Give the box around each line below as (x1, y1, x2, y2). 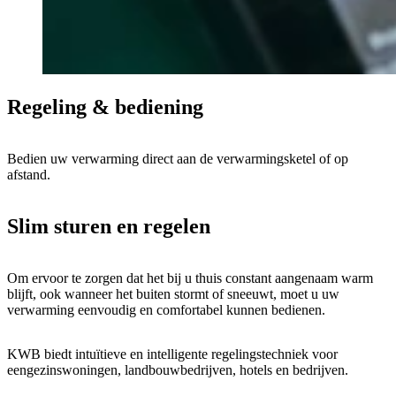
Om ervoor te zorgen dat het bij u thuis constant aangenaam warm (7, 270, 373, 286)
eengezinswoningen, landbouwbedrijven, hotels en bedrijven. (7, 362, 348, 377)
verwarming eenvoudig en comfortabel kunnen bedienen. (7, 301, 325, 317)
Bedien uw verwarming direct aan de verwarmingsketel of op (7, 150, 348, 166)
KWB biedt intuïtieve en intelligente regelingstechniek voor (7, 346, 338, 362)
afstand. (7, 166, 50, 182)
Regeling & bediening (7, 95, 203, 118)
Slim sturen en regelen (7, 214, 210, 238)
